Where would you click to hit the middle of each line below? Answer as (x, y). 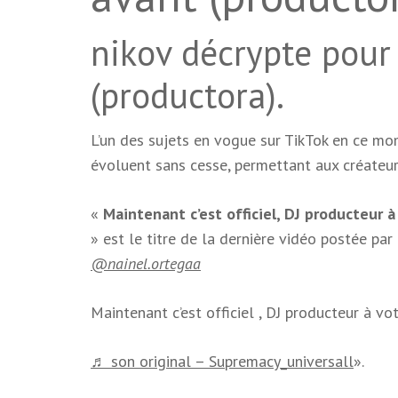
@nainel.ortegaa (146, 264)
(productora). (187, 96)
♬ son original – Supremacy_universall (222, 362)
